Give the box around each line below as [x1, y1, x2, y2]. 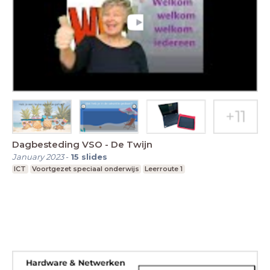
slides [81, 151, 107, 162]
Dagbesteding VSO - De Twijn [111, 138, 152, 150]
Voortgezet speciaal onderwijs [31, 164, 139, 173]
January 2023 [12, 151, 64, 162]
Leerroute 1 [145, 164, 183, 173]
